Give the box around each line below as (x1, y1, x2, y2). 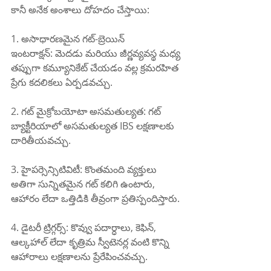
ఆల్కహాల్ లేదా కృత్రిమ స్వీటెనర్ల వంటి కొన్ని (11, 235, 172, 249)
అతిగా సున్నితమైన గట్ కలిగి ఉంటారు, (11, 177, 157, 191)
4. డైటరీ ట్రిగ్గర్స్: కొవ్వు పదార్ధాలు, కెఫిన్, (11, 221, 158, 235)
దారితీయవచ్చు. (11, 134, 71, 148)
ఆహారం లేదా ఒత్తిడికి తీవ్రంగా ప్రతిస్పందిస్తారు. (11, 192, 180, 206)
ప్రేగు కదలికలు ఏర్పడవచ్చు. (11, 76, 113, 90)
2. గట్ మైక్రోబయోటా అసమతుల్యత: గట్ (11, 105, 163, 119)
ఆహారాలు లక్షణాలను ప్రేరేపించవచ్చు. (11, 250, 148, 264)
